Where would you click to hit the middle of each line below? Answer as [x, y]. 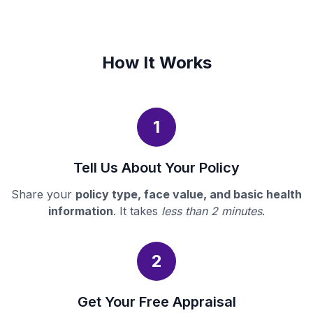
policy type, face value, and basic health [189, 195]
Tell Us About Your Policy [156, 168]
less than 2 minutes [212, 211]
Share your [43, 195]
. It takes [137, 211]
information [81, 211]
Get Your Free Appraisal [156, 302]
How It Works [156, 63]
